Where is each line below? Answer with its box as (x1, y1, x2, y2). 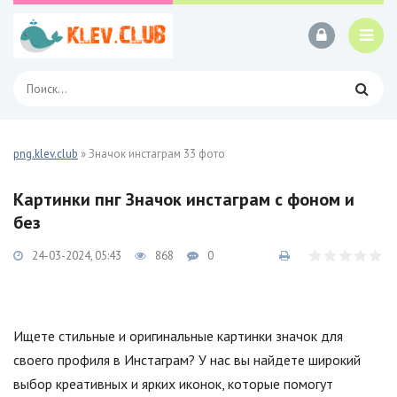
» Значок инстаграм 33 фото (78, 146, 225, 161)
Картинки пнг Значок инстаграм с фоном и (13, 188, 354, 211)
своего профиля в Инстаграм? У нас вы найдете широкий (13, 351, 361, 369)
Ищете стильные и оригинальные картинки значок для (13, 327, 343, 345)
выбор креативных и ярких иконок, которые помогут (13, 375, 333, 393)
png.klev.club (13, 146, 78, 161)
